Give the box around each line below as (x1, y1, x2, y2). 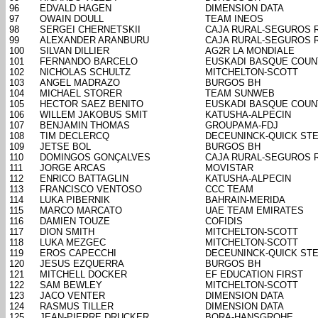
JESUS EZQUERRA (40, 258, 124, 270)
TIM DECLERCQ (40, 131, 109, 142)
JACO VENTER (40, 290, 105, 302)
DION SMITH (40, 226, 94, 238)
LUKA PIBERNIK (40, 194, 110, 206)
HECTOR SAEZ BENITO (40, 99, 143, 110)
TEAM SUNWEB (205, 88, 275, 99)
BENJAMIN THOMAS (40, 120, 130, 131)
